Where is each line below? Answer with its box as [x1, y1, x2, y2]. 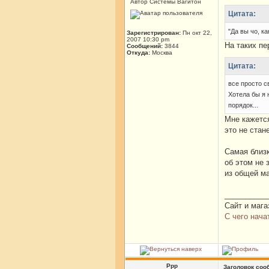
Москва [150, 49, 172, 56]
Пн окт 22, [181, 29, 212, 36]
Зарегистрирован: [127, 29, 181, 36]
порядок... [228, 101, 258, 109]
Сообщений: [127, 43, 163, 49]
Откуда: [127, 49, 150, 56]
